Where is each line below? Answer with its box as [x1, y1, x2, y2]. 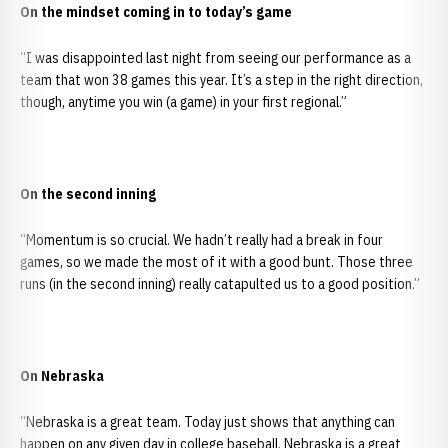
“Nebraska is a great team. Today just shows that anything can [20, 413, 395, 431]
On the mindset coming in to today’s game [20, 3, 292, 21]
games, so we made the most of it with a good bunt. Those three [20, 253, 413, 271]
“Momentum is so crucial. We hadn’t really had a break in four [20, 231, 383, 249]
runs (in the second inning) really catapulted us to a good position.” [20, 275, 420, 293]
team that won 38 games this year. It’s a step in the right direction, [20, 71, 423, 89]
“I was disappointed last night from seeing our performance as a [20, 49, 411, 67]
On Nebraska [20, 367, 104, 385]
